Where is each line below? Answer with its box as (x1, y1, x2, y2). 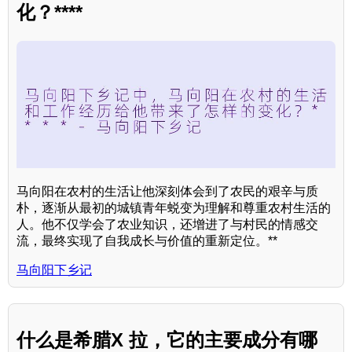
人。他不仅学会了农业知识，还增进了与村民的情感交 (16, 218, 318, 232)
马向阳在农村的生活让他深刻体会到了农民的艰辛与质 (16, 185, 318, 199)
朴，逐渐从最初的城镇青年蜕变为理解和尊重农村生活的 (16, 201, 331, 215)
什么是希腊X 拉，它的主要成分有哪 (16, 328, 317, 350)
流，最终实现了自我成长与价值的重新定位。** (16, 234, 277, 248)
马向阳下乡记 (16, 263, 92, 277)
